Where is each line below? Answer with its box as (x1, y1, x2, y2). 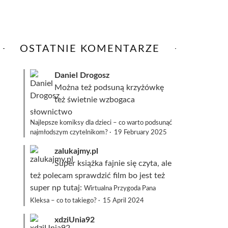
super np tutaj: (30, 184, 84, 192)
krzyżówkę (126, 83, 164, 92)
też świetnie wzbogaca (54, 96, 135, 104)
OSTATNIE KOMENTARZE (19, 44, 160, 54)
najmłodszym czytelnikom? (30, 129, 108, 135)
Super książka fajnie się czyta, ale (54, 159, 172, 167)
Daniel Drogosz (54, 71, 109, 79)
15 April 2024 (103, 197, 144, 204)
